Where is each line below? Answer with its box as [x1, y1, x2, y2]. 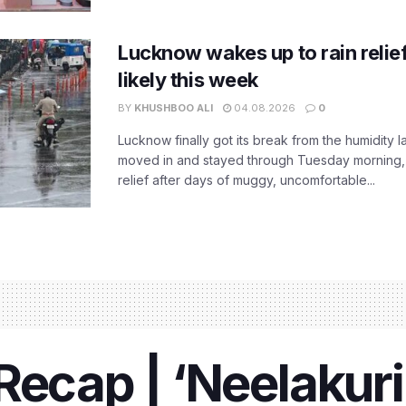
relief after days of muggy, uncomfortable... [118, 171, 375, 188]
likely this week [118, 67, 258, 92]
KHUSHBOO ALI [134, 101, 213, 114]
